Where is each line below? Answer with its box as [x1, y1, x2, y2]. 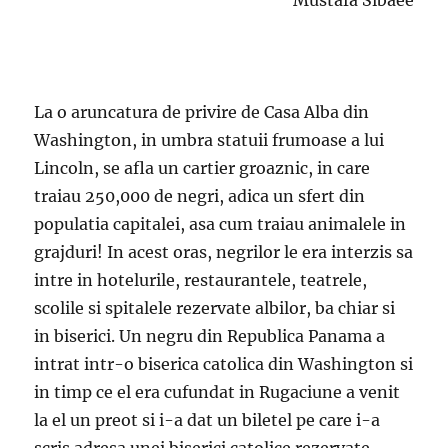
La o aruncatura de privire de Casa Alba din [34, 102, 370, 122]
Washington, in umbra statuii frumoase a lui [34, 130, 385, 150]
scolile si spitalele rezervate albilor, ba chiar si [34, 298, 396, 318]
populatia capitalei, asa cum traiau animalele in [34, 214, 407, 234]
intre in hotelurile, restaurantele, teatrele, [34, 270, 368, 290]
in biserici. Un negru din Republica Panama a [34, 326, 386, 346]
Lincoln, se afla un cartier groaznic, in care [34, 158, 371, 178]
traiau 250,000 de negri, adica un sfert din [34, 186, 366, 206]
